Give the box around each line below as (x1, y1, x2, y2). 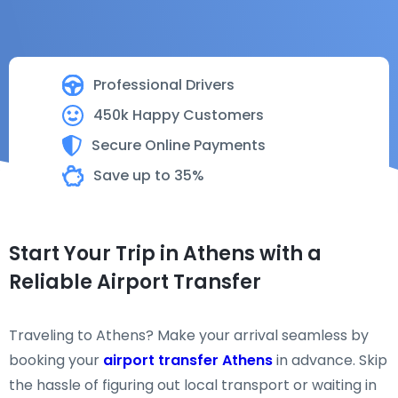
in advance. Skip (273, 350, 387, 370)
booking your (9, 350, 103, 370)
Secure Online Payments (92, 135, 266, 155)
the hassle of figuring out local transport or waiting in (9, 375, 377, 395)
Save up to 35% (93, 165, 204, 186)
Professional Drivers (93, 75, 235, 95)
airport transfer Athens (103, 350, 273, 370)
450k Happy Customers (93, 105, 264, 125)
